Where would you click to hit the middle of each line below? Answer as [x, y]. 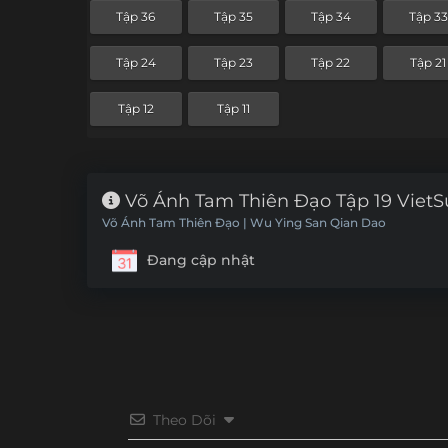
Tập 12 [135, 109]
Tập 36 [136, 17]
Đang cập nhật [201, 259]
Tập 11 [233, 109]
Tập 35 [233, 17]
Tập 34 [330, 17]
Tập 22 [331, 63]
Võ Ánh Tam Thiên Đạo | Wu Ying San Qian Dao [244, 222]
